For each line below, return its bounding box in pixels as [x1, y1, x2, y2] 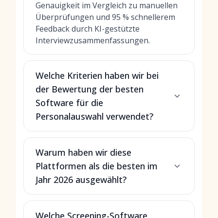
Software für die [36, 97, 103, 109]
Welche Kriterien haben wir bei [36, 70, 159, 81]
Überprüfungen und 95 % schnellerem [36, 12, 175, 22]
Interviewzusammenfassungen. [36, 35, 150, 46]
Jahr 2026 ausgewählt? [36, 174, 127, 185]
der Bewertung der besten [36, 83, 144, 95]
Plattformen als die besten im [36, 160, 158, 172]
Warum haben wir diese [36, 146, 131, 158]
